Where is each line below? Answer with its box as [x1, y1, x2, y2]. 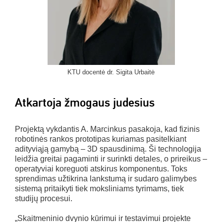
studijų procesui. [15, 194, 72, 203]
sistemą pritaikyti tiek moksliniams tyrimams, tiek [15, 184, 184, 193]
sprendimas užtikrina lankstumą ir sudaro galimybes [15, 174, 197, 183]
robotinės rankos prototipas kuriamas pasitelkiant [15, 134, 186, 143]
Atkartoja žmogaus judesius [15, 95, 155, 110]
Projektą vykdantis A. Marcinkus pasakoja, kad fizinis [15, 124, 200, 133]
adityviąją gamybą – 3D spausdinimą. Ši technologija [15, 144, 201, 153]
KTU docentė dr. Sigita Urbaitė [67, 68, 155, 76]
